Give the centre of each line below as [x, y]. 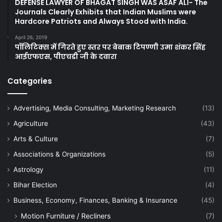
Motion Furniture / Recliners [66, 216]
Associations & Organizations [59, 154]
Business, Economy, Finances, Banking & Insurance [95, 200]
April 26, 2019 [31, 37]
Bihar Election [35, 185]
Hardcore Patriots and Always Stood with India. [101, 21]
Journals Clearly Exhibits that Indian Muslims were [106, 12]
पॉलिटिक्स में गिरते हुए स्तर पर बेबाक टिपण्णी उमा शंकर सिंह [110, 47]
